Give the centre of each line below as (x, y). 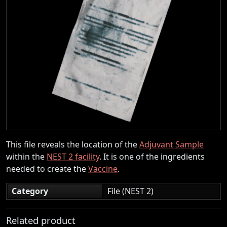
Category (30, 191)
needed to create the (47, 168)
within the (26, 156)
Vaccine (103, 168)
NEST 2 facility (73, 156)
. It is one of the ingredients (152, 156)
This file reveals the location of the (73, 144)
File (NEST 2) (130, 191)
